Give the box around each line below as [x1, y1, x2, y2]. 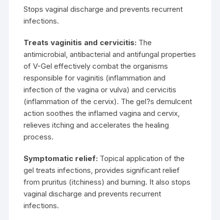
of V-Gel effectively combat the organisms [24, 61, 168, 71]
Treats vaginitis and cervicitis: [24, 37, 137, 47]
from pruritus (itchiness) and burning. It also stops [24, 177, 191, 187]
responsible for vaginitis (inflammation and [24, 73, 166, 82]
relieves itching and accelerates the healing [24, 120, 169, 130]
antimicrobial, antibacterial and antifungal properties [24, 49, 196, 59]
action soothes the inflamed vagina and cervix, [24, 108, 180, 118]
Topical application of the [98, 153, 185, 163]
